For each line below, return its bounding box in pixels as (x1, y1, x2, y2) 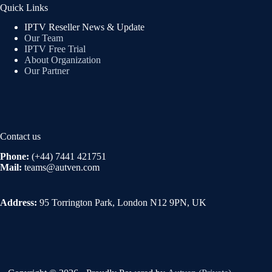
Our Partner (24, 66, 69, 76)
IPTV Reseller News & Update (24, 22, 144, 33)
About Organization (24, 55, 101, 66)
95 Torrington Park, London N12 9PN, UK (39, 197, 206, 208)
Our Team (24, 33, 63, 44)
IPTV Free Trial (24, 44, 86, 55)
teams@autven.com (22, 162, 100, 173)
